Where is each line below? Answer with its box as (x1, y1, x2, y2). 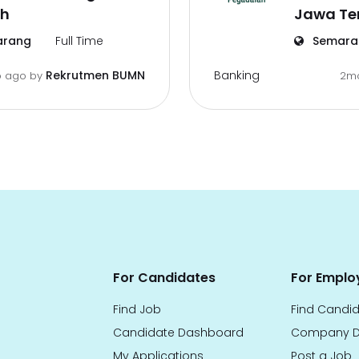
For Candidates (113, 268, 216, 287)
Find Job (113, 301, 161, 317)
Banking (214, 67, 260, 83)
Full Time (54, 33, 103, 49)
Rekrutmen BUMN (46, 67, 145, 83)
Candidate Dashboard (113, 325, 244, 341)
